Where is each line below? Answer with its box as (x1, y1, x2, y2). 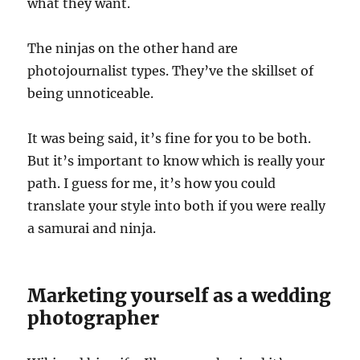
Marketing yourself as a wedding (27, 283, 332, 307)
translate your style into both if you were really (27, 197, 326, 214)
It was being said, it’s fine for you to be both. (27, 129, 312, 146)
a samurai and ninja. (27, 219, 157, 236)
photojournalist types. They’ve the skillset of (27, 62, 314, 79)
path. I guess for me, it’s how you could (27, 174, 276, 191)
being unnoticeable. (27, 84, 154, 101)
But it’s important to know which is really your (27, 152, 325, 169)
